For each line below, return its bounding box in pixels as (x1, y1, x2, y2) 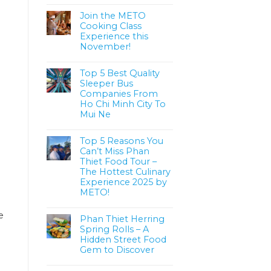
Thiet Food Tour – (80, 155, 157, 167)
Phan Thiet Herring (80, 213, 165, 224)
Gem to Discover (80, 244, 154, 255)
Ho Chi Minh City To (80, 98, 166, 109)
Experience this (80, 30, 148, 42)
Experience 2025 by (80, 176, 167, 188)
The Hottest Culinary (80, 166, 171, 177)
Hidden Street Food (80, 233, 166, 245)
